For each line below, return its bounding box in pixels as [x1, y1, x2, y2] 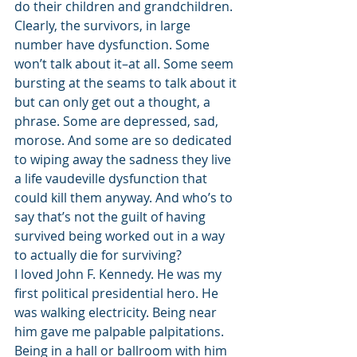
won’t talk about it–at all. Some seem [14, 55, 237, 73]
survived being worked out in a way [14, 227, 228, 245]
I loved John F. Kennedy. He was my [14, 265, 225, 283]
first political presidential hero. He [14, 284, 222, 302]
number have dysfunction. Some [14, 36, 213, 53]
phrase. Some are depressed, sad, [14, 112, 222, 130]
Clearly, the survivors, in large [14, 17, 194, 34]
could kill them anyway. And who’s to [14, 189, 236, 206]
